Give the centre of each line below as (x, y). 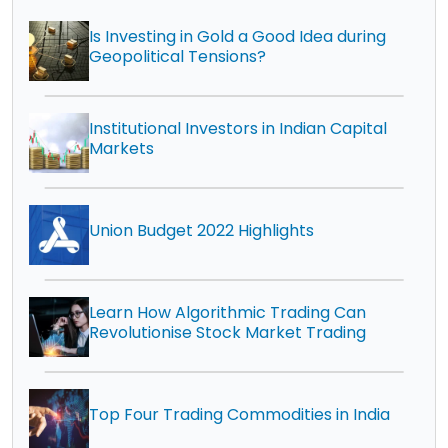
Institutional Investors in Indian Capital (238, 128)
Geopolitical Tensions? (177, 56)
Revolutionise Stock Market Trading (227, 332)
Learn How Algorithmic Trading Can (227, 312)
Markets (121, 148)
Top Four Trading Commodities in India (239, 414)
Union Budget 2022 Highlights (201, 230)
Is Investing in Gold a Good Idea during (237, 36)
